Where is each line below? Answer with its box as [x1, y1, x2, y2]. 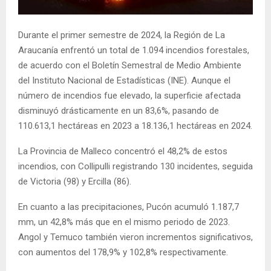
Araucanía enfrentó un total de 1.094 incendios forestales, [18, 45, 249, 56]
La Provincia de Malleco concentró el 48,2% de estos [18, 146, 227, 157]
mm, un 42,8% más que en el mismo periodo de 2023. [18, 217, 230, 228]
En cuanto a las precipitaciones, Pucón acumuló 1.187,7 [18, 201, 239, 213]
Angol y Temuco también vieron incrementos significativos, [18, 232, 253, 243]
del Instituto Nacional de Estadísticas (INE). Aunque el [18, 75, 230, 87]
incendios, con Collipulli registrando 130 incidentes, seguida [18, 161, 253, 172]
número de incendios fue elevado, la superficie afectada [18, 90, 241, 102]
